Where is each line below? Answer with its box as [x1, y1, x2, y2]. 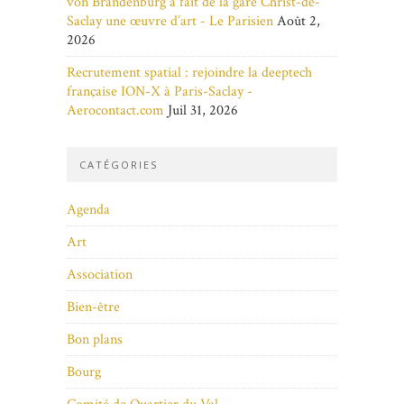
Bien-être [67, 298, 120, 317]
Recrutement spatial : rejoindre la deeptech [67, 63, 312, 83]
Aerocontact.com [67, 101, 164, 121]
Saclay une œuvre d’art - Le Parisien [67, 12, 273, 32]
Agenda [67, 200, 110, 220]
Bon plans [67, 330, 123, 350]
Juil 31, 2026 [168, 101, 238, 121]
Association [67, 265, 133, 285]
